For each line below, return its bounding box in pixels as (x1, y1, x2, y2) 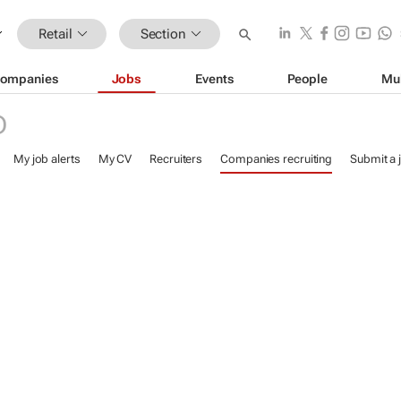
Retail (38, 25, 73, 42)
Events (195, 71, 234, 86)
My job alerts (13, 152, 81, 166)
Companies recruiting (220, 152, 333, 166)
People (286, 71, 328, 86)
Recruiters (149, 152, 203, 166)
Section (140, 25, 186, 42)
